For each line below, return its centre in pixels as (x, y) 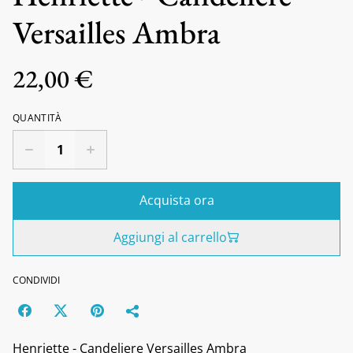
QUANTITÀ (37, 117)
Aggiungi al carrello (170, 237)
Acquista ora (176, 200)
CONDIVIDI (36, 280)
